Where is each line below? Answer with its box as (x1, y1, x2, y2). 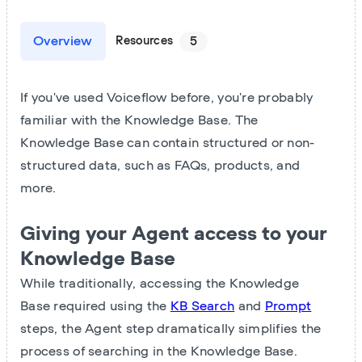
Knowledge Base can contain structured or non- (20, 137, 315, 150)
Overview (33, 35, 93, 48)
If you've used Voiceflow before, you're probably (20, 91, 314, 105)
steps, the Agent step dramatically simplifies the (20, 322, 322, 336)
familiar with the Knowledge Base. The (20, 114, 259, 128)
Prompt (264, 300, 312, 314)
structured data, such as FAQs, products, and (20, 159, 301, 173)
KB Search (170, 300, 235, 314)
